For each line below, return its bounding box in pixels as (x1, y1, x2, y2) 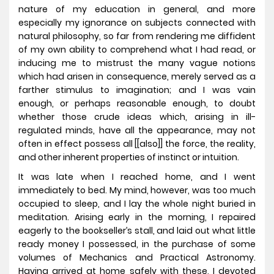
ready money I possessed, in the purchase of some (18, 238, 256, 251)
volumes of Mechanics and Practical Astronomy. (18, 251, 256, 264)
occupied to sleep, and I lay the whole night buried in (18, 198, 256, 210)
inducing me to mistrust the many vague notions (18, 57, 256, 70)
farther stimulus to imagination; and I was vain (18, 84, 256, 97)
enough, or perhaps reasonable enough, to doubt (18, 97, 256, 110)
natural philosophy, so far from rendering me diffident (18, 30, 256, 43)
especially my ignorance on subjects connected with (18, 17, 256, 29)
